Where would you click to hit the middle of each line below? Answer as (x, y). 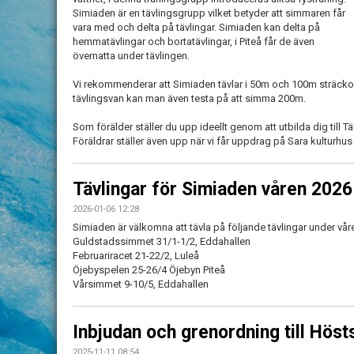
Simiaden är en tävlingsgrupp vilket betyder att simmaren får (209, 13)
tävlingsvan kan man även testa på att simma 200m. (189, 98)
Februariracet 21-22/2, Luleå (136, 256)
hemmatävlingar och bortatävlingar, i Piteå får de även (194, 41)
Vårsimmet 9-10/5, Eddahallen (141, 284)
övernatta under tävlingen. (131, 56)
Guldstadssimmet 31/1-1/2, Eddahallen (162, 241)
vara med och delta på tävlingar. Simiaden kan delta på (196, 27)
